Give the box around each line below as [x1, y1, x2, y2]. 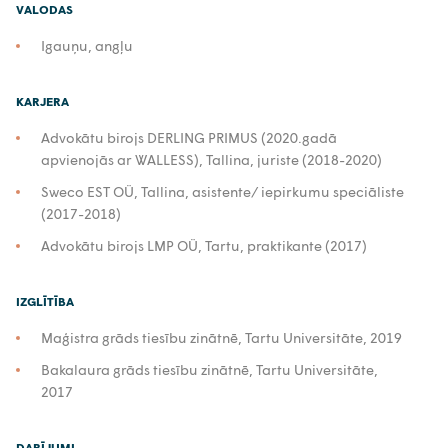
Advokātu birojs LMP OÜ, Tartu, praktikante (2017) [41, 237, 367, 254]
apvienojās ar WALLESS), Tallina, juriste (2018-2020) [41, 151, 382, 168]
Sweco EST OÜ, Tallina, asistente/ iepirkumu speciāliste [41, 183, 404, 200]
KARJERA [16, 94, 69, 109]
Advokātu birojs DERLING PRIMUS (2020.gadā [41, 129, 337, 146]
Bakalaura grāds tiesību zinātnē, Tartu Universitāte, [41, 361, 378, 378]
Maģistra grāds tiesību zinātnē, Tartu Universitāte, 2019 [41, 329, 402, 346]
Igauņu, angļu [41, 37, 133, 54]
